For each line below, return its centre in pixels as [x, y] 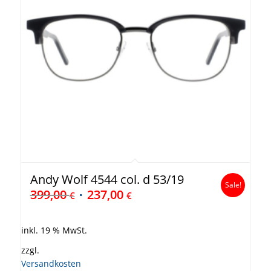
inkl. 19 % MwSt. [54, 231]
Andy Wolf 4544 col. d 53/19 [107, 179]
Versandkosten [51, 264]
